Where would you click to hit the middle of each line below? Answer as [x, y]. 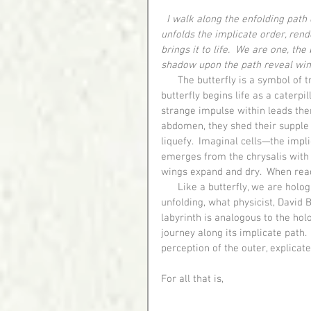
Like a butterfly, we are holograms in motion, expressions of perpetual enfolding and [169, 187]
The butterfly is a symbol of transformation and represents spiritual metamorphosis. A [169, 80]
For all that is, [192, 279]
